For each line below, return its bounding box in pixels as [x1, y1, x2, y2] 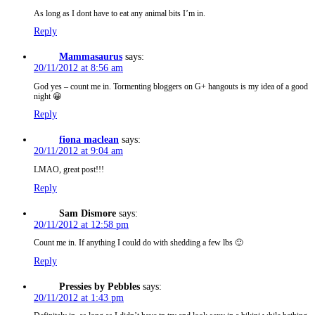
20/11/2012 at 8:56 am [34, 63, 123, 74]
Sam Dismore [59, 207, 116, 219]
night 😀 [34, 91, 62, 101]
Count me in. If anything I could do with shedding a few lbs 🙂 [34, 238, 243, 248]
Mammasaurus [59, 51, 122, 63]
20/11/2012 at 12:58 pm [34, 219, 129, 230]
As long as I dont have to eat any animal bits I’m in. [34, 8, 205, 18]
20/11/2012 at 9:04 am [34, 146, 123, 157]
